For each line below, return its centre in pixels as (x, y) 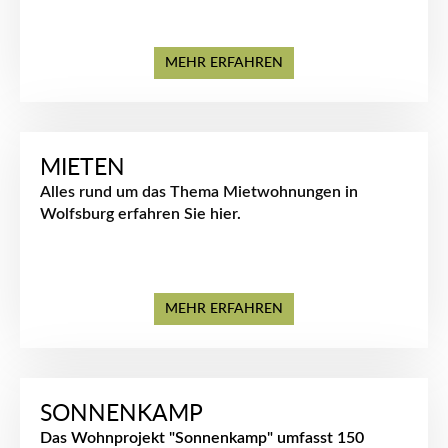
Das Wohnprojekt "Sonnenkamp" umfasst (188, 438)
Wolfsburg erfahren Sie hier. (140, 214)
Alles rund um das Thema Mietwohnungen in (199, 192)
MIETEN (82, 167)
